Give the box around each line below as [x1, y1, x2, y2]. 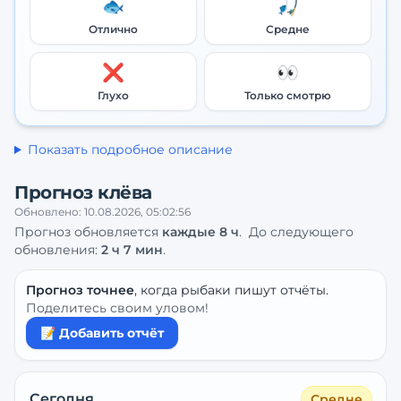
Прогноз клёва [14, 182, 152, 203]
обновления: [14, 242, 101, 258]
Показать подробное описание [27, 141, 233, 158]
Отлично [89, 22, 138, 36]
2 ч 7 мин [101, 242, 163, 258]
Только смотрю [244, 89, 331, 102]
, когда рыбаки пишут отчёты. [134, 282, 328, 298]
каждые [162, 224, 219, 240]
